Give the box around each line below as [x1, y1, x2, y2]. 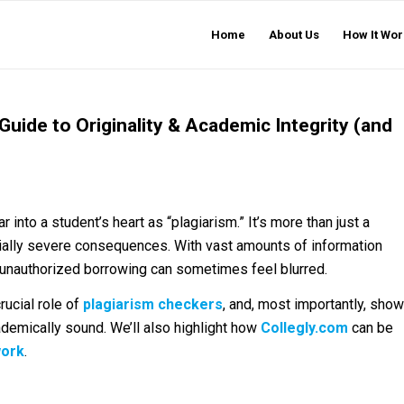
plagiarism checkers [83, 296, 223, 314]
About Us [269, 28, 319, 41]
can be [348, 319, 393, 337]
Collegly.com [261, 319, 348, 337]
